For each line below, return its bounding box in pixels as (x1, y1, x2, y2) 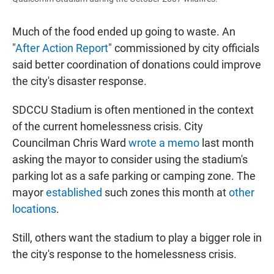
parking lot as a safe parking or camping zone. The (12, 169, 256, 183)
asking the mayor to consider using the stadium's (12, 153, 248, 166)
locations (12, 202, 56, 216)
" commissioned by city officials (108, 42, 259, 55)
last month (199, 136, 254, 150)
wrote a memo (128, 136, 199, 150)
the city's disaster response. (12, 75, 147, 88)
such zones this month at (102, 186, 229, 199)
